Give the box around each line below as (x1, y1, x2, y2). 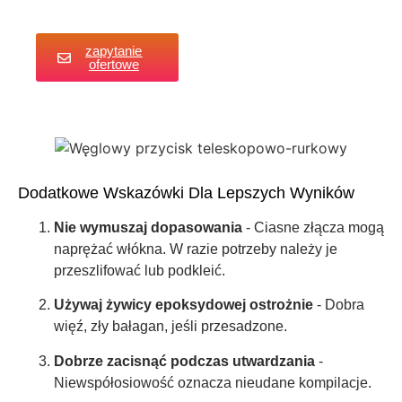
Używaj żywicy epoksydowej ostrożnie (54, 297, 313, 313)
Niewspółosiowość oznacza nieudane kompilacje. (54, 374, 371, 390)
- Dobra (313, 297, 364, 313)
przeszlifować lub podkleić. (54, 263, 225, 279)
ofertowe (88, 57, 139, 73)
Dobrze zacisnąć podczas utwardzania (54, 353, 315, 369)
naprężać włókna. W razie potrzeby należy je (54, 241, 337, 258)
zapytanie (85, 43, 143, 59)
